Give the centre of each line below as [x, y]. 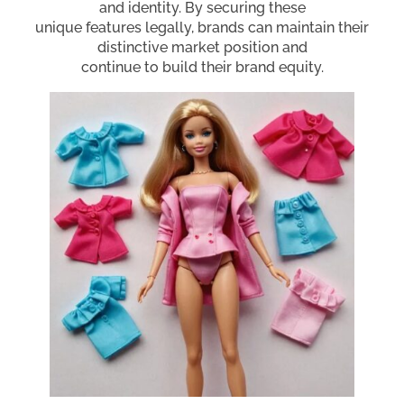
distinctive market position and [202, 47]
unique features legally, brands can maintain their [202, 27]
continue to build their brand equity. [202, 67]
